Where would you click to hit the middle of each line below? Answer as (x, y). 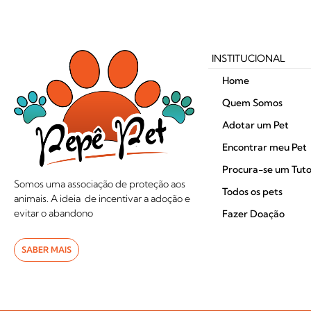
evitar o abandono (53, 213)
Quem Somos (252, 103)
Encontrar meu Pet (264, 148)
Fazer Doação (253, 214)
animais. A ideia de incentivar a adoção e (102, 199)
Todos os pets (252, 192)
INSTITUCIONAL (249, 59)
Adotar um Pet (255, 125)
